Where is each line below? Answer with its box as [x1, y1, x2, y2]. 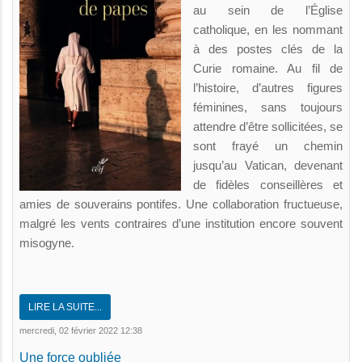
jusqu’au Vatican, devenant [193, 158, 343, 172]
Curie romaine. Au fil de [193, 61, 343, 75]
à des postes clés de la [193, 41, 343, 56]
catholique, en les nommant [193, 22, 343, 36]
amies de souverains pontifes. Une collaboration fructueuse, [19, 196, 343, 211]
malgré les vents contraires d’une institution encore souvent [19, 216, 343, 230]
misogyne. [19, 235, 74, 250]
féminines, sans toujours [193, 99, 343, 114]
